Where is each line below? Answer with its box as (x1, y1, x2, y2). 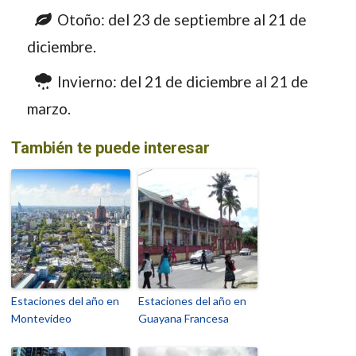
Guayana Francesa (138, 311, 229, 325)
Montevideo (11, 311, 72, 325)
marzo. (27, 99, 71, 118)
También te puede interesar (11, 137, 210, 157)
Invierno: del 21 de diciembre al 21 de (57, 72, 308, 91)
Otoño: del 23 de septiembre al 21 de (57, 10, 307, 29)
